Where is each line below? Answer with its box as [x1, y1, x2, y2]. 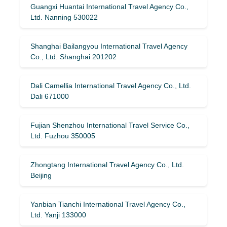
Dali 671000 [30, 92, 69, 100]
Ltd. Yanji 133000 [30, 210, 86, 219]
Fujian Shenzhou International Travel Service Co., [30, 121, 190, 129]
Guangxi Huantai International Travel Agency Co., [30, 2, 188, 11]
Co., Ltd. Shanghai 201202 [30, 52, 117, 61]
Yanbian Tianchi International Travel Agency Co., [30, 200, 185, 208]
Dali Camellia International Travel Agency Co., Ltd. [30, 81, 191, 90]
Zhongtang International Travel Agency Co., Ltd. [30, 160, 184, 169]
